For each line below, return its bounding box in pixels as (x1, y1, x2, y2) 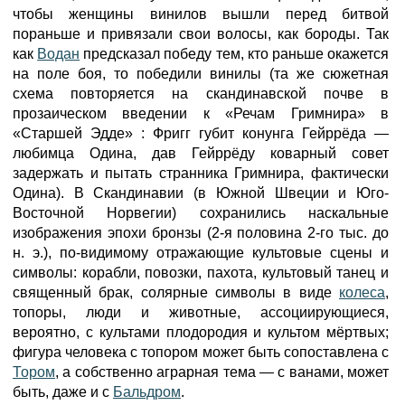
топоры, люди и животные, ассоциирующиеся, (13, 305, 389, 320)
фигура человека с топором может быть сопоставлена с (13, 344, 389, 360)
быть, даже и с (13, 384, 113, 400)
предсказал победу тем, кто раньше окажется (80, 46, 390, 61)
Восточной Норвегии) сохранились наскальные (13, 205, 389, 221)
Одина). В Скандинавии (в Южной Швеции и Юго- (13, 185, 389, 201)
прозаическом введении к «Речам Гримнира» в (13, 106, 389, 121)
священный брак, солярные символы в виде (13, 285, 339, 300)
